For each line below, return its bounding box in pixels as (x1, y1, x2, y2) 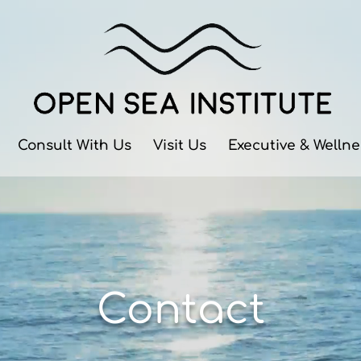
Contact (96, 288, 265, 333)
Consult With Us (18, 138, 131, 153)
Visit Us (153, 138, 206, 153)
